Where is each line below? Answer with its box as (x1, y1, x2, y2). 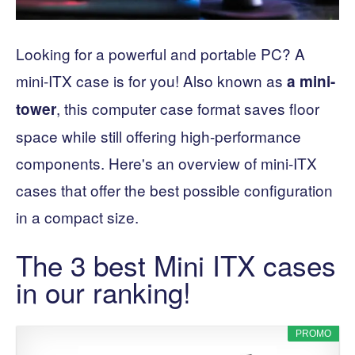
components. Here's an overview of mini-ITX (16, 151, 317, 174)
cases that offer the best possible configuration (16, 178, 333, 200)
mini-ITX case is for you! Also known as (16, 69, 287, 91)
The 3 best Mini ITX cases (16, 244, 336, 284)
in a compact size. (16, 205, 139, 227)
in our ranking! (16, 271, 191, 311)
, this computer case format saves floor (56, 97, 319, 119)
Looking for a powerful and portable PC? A (16, 42, 305, 64)
